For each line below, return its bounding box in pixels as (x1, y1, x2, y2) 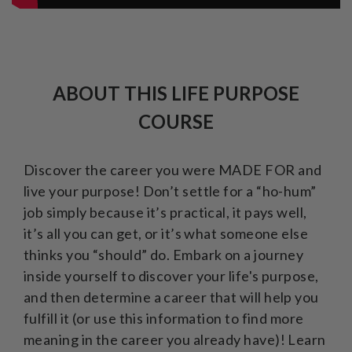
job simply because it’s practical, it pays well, (24, 203, 307, 221)
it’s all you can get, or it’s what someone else (24, 224, 309, 242)
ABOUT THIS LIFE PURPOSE (53, 81, 299, 104)
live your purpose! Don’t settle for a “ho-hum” (24, 181, 317, 200)
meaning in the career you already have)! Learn (24, 330, 326, 348)
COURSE (138, 109, 214, 133)
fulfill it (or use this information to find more (24, 309, 304, 327)
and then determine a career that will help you (24, 288, 319, 306)
